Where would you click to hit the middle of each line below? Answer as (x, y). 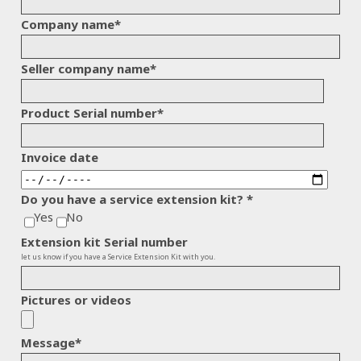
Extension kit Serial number (104, 241)
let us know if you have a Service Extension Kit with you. (119, 256)
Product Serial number (89, 113)
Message (48, 342)
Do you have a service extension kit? (134, 199)
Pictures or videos (76, 299)
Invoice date (60, 157)
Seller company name (85, 68)
